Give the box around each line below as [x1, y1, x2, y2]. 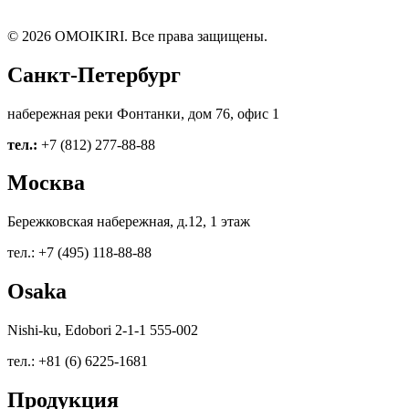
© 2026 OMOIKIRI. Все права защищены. [7, 27, 267, 44]
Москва [7, 171, 85, 195]
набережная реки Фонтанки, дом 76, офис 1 [7, 105, 279, 121]
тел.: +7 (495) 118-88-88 [7, 245, 152, 261]
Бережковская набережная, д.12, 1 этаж [7, 214, 250, 230]
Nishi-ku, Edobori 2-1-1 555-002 [7, 322, 198, 339]
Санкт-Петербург [7, 62, 181, 87]
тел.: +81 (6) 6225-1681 [7, 353, 148, 370]
